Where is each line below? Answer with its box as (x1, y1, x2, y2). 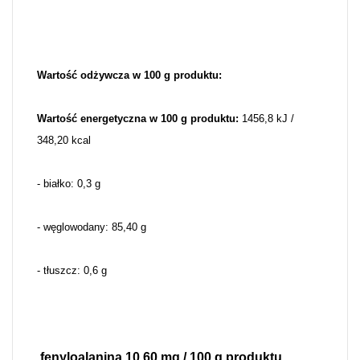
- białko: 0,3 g (37, 178, 100, 190)
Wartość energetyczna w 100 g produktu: (37, 112, 242, 125)
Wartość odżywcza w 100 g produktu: (37, 69, 222, 82)
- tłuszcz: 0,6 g (37, 264, 107, 277)
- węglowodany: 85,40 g (37, 221, 146, 234)
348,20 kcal (37, 134, 91, 147)
